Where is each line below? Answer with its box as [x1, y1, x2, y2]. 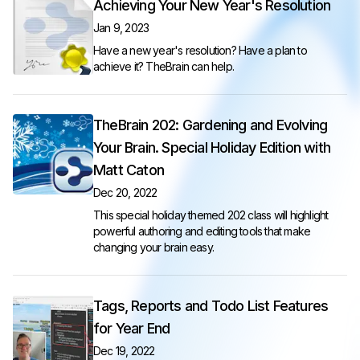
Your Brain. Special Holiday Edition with [93, 139, 330, 156]
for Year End [93, 320, 170, 337]
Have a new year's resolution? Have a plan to [93, 43, 307, 57]
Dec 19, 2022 [93, 344, 155, 358]
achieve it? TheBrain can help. [93, 59, 234, 73]
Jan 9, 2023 [93, 21, 149, 35]
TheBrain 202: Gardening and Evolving [93, 117, 328, 133]
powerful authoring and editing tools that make [93, 224, 311, 238]
